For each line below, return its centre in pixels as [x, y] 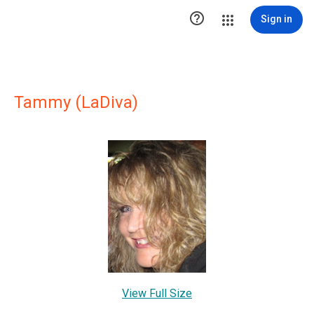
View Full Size [157, 293]
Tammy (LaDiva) [76, 102]
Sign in [277, 19]
